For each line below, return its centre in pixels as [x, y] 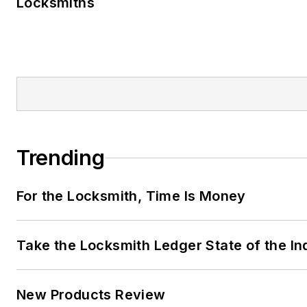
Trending [61, 158]
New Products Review [91, 295]
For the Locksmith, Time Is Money [131, 196]
